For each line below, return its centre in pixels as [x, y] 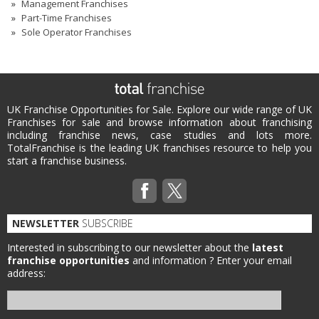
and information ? [173, 261]
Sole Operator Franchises [77, 32]
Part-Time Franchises [67, 18]
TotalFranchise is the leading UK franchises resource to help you [159, 148]
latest [268, 248]
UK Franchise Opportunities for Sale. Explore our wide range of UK [159, 110]
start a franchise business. [67, 161]
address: [26, 273]
